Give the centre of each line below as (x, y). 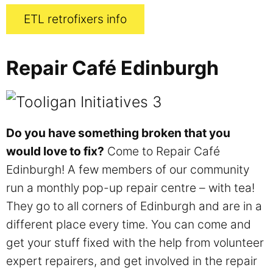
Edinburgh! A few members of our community (128, 169)
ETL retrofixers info (75, 19)
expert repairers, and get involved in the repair (132, 261)
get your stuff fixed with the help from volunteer (135, 242)
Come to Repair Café (162, 151)
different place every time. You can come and (129, 224)
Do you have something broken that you (118, 133)
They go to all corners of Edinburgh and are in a (134, 206)
